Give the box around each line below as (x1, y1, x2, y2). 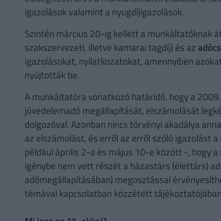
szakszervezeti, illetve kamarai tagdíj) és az (24, 40, 198, 55)
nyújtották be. (24, 68, 79, 82)
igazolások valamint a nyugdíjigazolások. (24, 4, 184, 19)
